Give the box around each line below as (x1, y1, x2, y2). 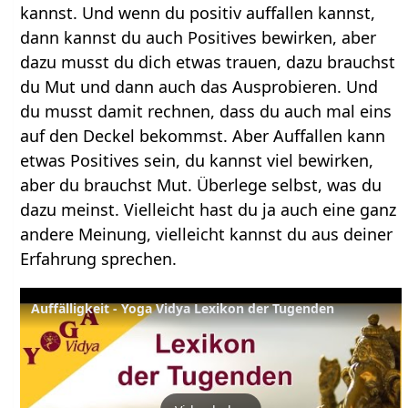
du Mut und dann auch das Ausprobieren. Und (20, 75, 379, 97)
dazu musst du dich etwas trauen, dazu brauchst (20, 50, 396, 73)
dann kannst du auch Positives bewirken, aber (20, 25, 377, 48)
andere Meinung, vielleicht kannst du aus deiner (20, 222, 393, 245)
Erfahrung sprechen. (20, 247, 178, 270)
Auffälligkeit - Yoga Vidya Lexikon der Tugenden (31, 299, 335, 317)
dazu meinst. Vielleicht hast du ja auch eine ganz (20, 198, 397, 220)
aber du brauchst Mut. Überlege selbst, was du (20, 173, 382, 196)
